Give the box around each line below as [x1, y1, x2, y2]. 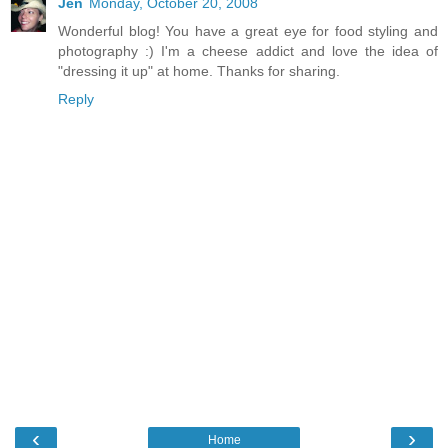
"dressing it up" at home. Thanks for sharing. [58, 63, 340, 80]
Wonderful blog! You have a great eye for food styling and [58, 23, 438, 40]
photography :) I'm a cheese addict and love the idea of [58, 43, 438, 60]
